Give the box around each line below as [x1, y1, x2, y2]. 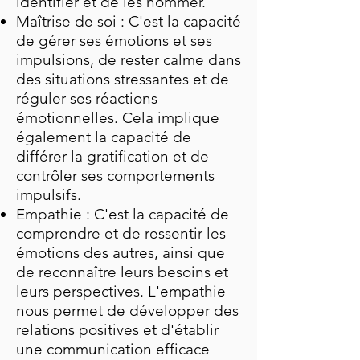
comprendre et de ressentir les [16, 224, 226, 243]
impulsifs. [16, 186, 81, 204]
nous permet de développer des [16, 301, 239, 320]
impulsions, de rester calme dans [16, 51, 241, 69]
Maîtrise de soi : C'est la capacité [16, 12, 241, 31]
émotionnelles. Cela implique [16, 108, 219, 127]
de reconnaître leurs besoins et [16, 263, 228, 281]
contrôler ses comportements [16, 166, 215, 185]
